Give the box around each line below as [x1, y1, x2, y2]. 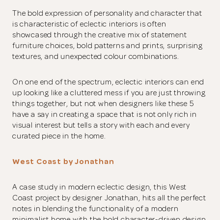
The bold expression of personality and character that [12, 8, 202, 18]
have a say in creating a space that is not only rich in [12, 110, 197, 119]
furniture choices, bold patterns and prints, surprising [12, 41, 203, 51]
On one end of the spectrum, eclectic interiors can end [12, 77, 205, 87]
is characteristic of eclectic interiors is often [12, 19, 166, 29]
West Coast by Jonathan [12, 157, 114, 166]
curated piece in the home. [12, 131, 106, 141]
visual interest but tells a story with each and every [12, 120, 190, 130]
